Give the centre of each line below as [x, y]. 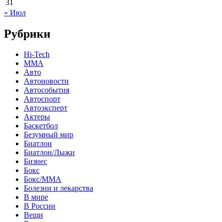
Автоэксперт [46, 108]
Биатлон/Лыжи [49, 153]
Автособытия [47, 90]
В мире [36, 197]
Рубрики [27, 33]
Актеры [37, 117]
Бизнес [35, 162]
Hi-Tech [37, 55]
